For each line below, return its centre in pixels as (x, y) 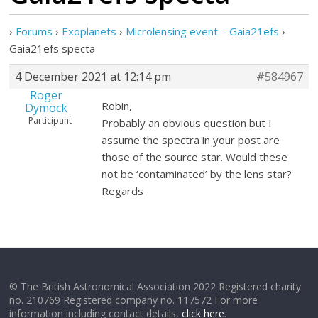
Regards (123, 191)
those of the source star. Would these (195, 157)
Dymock (46, 108)
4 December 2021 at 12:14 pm (93, 77)
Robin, (117, 106)
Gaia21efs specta (53, 48)
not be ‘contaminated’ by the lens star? (197, 174)
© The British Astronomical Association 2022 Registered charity (155, 286)
